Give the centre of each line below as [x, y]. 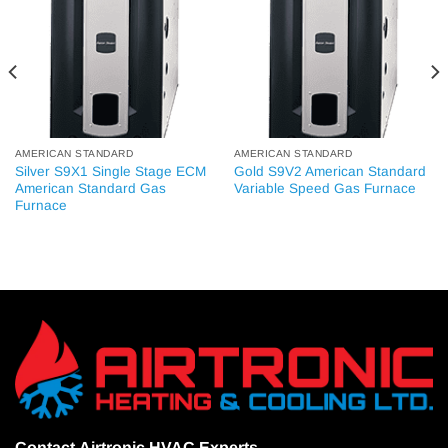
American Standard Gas [90, 188]
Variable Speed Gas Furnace [324, 188]
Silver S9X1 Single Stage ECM [110, 171]
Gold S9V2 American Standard [329, 171]
